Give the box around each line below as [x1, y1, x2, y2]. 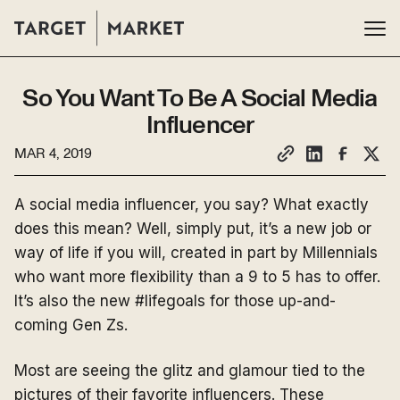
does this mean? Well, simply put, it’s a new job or [14, 220, 371, 237]
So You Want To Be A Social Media [22, 87, 378, 112]
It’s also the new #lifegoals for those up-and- [14, 292, 336, 310]
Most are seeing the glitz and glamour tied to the [14, 362, 365, 379]
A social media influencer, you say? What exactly [14, 196, 369, 213]
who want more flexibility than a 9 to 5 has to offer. [14, 268, 380, 286]
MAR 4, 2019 [14, 146, 92, 161]
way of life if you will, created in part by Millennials [14, 244, 378, 262]
